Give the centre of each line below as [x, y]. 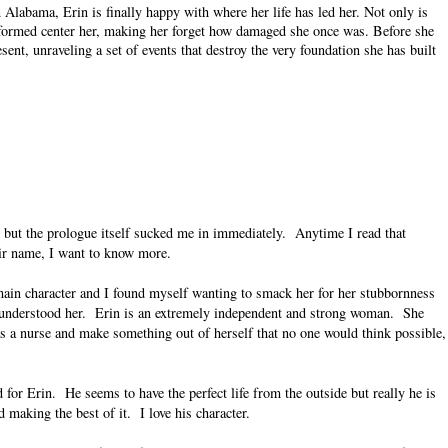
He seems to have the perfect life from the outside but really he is [250, 393]
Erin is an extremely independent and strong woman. [244, 313]
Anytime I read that [350, 233]
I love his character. [195, 413]
